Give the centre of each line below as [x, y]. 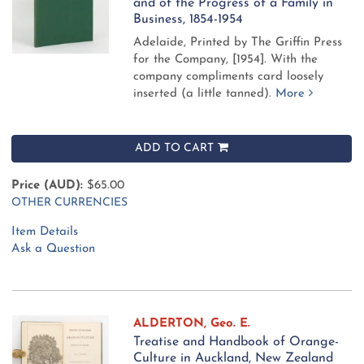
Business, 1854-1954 [188, 19]
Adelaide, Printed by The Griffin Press [238, 42]
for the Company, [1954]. [202, 59]
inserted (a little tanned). [203, 93]
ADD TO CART [174, 148]
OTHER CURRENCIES [69, 203]
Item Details [45, 232]
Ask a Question [53, 249]
